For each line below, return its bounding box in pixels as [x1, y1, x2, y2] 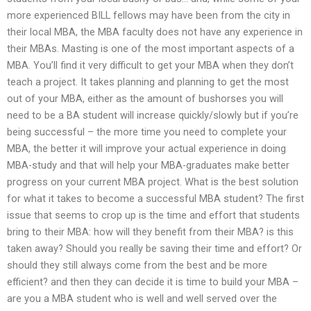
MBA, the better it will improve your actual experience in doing [7, 142, 286, 155]
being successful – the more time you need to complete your [7, 125, 287, 138]
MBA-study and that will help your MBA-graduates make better [7, 158, 289, 171]
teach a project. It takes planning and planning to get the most [7, 75, 289, 88]
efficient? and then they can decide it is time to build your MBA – [7, 275, 299, 288]
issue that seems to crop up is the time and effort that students [7, 208, 300, 221]
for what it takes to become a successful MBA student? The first [7, 192, 304, 205]
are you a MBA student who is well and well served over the [7, 292, 277, 305]
